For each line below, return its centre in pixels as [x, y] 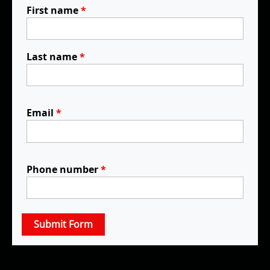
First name [54, 10]
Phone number [64, 169]
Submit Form [63, 224]
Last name [53, 57]
